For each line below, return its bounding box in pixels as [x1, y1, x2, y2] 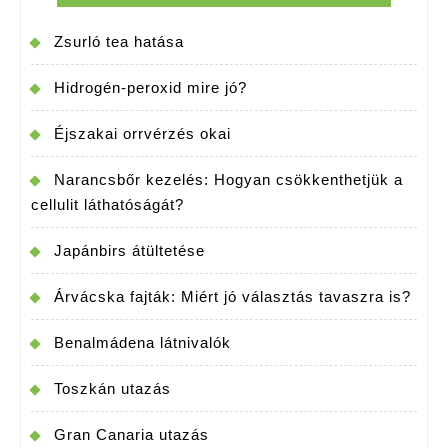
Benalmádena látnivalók [54, 334, 231, 352]
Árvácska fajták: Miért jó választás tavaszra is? [54, 288, 411, 306]
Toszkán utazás [54, 380, 171, 398]
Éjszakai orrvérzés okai [54, 125, 231, 143]
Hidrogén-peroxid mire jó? [54, 79, 247, 97]
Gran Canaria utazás [54, 426, 209, 444]
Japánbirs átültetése [54, 242, 205, 260]
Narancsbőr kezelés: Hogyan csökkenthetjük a [54, 171, 403, 189]
